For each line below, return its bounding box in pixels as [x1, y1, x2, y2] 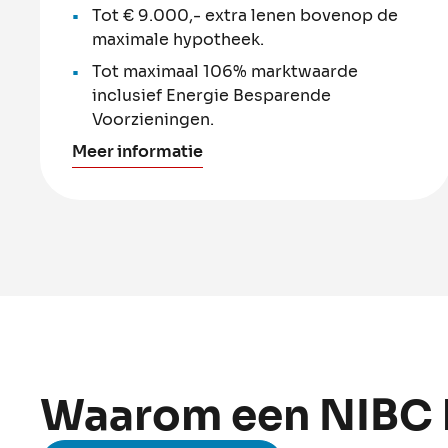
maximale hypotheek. [92, 28, 264, 50]
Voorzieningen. [92, 108, 214, 130]
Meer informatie [72, 140, 203, 162]
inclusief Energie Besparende [92, 84, 331, 106]
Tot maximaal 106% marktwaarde [92, 60, 358, 82]
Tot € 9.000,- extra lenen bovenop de [92, 4, 398, 26]
